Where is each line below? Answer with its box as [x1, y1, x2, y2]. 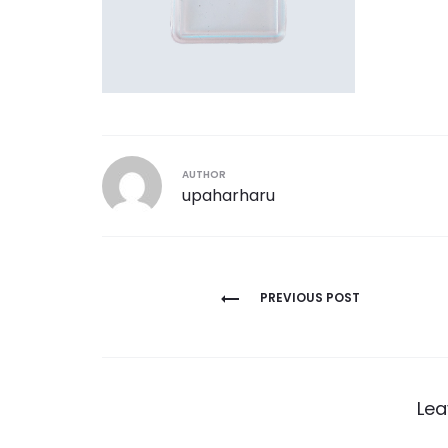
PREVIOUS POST [259, 289, 360, 307]
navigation [101, 309, 262, 352]
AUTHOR [182, 167, 226, 183]
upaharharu [182, 184, 275, 208]
